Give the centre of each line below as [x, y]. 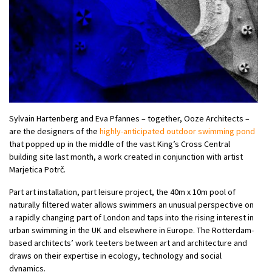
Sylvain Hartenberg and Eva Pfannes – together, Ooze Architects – [129, 118]
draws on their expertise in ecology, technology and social [115, 255]
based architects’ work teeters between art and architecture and [128, 243]
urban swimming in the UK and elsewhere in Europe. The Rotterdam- [131, 230]
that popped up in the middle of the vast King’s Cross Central [120, 144]
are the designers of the [54, 131]
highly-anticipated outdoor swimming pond [177, 131]
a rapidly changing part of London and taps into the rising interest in [131, 217]
